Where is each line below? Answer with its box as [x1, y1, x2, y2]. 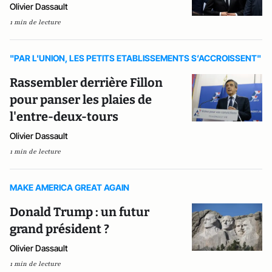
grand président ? [10, 222, 109, 236]
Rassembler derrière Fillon [10, 75, 163, 90]
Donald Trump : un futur [10, 205, 149, 219]
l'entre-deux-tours [10, 109, 118, 124]
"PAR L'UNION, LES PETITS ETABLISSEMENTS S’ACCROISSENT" [10, 53, 261, 63]
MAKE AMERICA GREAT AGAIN [10, 182, 129, 192]
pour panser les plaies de [10, 92, 152, 107]
